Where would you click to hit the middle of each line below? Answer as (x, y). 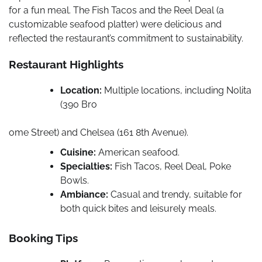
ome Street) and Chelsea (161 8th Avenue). (99, 133)
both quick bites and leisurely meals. (138, 209)
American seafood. (138, 153)
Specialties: (86, 167)
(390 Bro (79, 105)
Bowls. (75, 181)
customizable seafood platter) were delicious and (115, 24)
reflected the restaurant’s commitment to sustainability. (126, 38)
